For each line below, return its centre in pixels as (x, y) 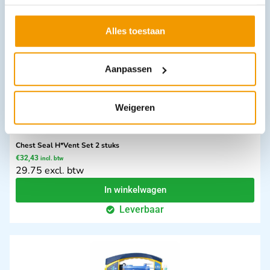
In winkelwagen (135, 190)
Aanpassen (128, 69)
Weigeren (135, 107)
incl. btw (52, 158)
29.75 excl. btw (50, 170)
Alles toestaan (135, 31)
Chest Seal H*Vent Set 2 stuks (67, 145)
